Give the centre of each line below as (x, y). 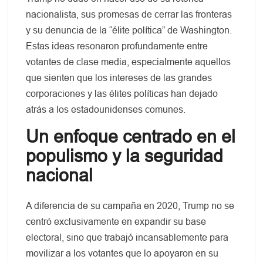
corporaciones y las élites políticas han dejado (122, 93)
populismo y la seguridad (125, 156)
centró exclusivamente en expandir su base (116, 222)
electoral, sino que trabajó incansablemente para (127, 238)
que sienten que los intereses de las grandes (119, 77)
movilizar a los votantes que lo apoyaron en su (122, 254)
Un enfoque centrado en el (131, 136)
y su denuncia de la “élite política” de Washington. (129, 30)
